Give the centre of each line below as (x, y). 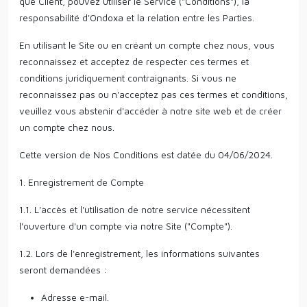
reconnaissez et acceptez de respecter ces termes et (134, 61)
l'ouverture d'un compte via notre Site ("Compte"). (126, 226)
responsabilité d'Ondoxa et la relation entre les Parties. (137, 17)
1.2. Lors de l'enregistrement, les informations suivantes (139, 253)
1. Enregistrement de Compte (82, 182)
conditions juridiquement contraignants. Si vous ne (128, 78)
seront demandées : (63, 270)
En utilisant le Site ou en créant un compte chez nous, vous (147, 45)
